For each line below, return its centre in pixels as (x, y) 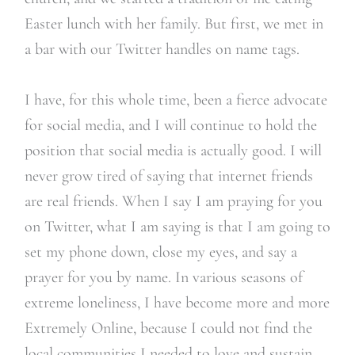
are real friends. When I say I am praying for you (173, 201)
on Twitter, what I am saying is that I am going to (177, 227)
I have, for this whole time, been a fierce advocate (176, 100)
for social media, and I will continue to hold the (170, 125)
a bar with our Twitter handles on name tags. (162, 49)
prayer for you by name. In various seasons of (163, 277)
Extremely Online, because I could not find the (168, 328)
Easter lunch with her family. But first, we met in (174, 24)
